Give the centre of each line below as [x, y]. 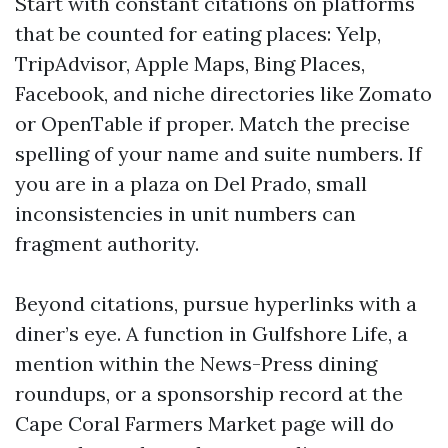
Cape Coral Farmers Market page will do [204, 423]
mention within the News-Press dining [196, 363]
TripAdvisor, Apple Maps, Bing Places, [190, 63]
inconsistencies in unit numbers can [185, 213]
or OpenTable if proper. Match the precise [212, 123]
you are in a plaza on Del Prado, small [191, 183]
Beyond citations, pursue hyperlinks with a [216, 303]
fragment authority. [107, 243]
